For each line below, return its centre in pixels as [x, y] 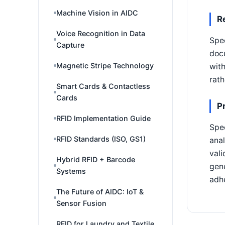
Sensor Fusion [81, 203]
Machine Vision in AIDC [97, 13]
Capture [70, 45]
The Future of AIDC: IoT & [100, 192]
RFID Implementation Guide [103, 118]
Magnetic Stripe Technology [105, 66]
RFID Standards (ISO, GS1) [101, 139]
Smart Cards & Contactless [103, 86]
